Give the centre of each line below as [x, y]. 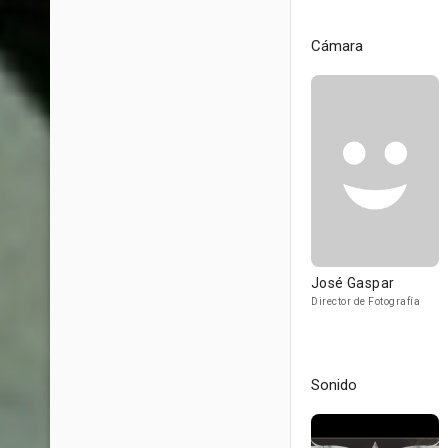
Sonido [334, 385]
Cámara [337, 46]
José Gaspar [353, 283]
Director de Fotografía [365, 301]
